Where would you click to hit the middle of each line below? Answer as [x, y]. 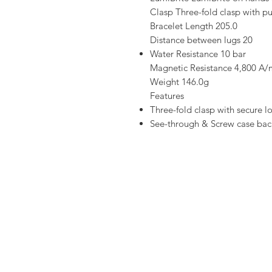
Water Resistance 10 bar [198, 53]
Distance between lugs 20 [201, 39]
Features [167, 95]
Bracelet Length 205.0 [194, 25]
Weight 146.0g [179, 81]
